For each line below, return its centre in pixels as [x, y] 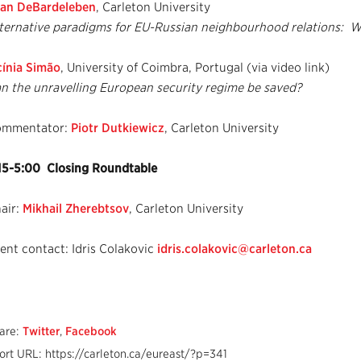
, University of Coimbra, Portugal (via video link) [195, 67]
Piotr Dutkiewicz [118, 128]
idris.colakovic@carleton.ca [234, 249]
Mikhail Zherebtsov [76, 208]
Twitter [41, 331]
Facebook [91, 331]
